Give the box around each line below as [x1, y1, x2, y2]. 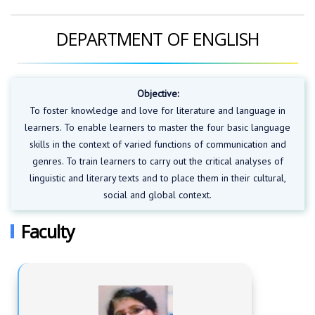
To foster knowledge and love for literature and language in [30, 104, 285, 117]
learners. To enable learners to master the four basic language [25, 121, 290, 134]
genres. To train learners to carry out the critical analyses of [32, 155, 283, 167]
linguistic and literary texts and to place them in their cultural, [29, 172, 286, 184]
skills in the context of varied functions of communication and [29, 138, 286, 150]
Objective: [136, 87, 179, 100]
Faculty [21, 219, 75, 243]
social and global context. [103, 188, 212, 201]
